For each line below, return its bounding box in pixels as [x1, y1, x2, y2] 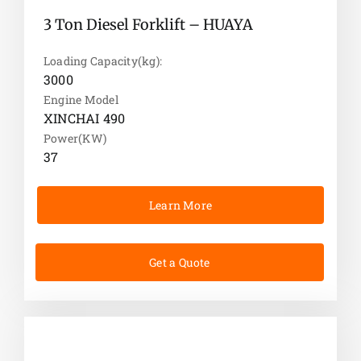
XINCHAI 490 [43, 110, 126, 127]
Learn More [149, 197, 213, 214]
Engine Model [43, 92, 118, 108]
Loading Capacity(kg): [43, 53, 163, 69]
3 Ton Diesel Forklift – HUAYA [43, 15, 253, 35]
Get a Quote [149, 255, 210, 271]
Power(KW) [43, 131, 107, 147]
